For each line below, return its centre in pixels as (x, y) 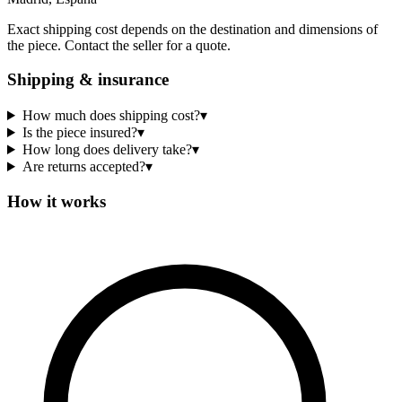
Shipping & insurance (88, 80)
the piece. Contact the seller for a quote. (119, 45)
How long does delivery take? (107, 149)
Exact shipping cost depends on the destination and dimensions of (192, 29)
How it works (57, 201)
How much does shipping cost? (111, 115)
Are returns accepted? (83, 166)
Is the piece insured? (79, 132)
